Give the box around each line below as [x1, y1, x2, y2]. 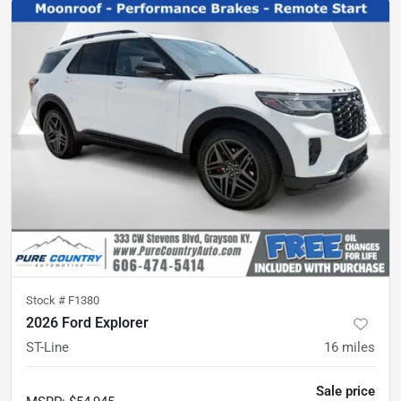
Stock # [26, 294, 68, 307]
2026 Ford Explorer [26, 314, 149, 331]
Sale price [316, 383, 375, 399]
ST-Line [26, 339, 69, 355]
